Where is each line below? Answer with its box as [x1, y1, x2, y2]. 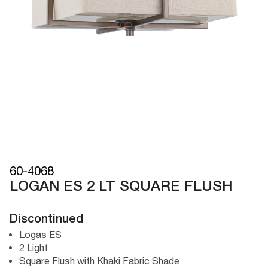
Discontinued [10, 214, 84, 225]
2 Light [19, 242, 48, 253]
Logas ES [19, 229, 62, 240]
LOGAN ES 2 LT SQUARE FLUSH [10, 180, 233, 194]
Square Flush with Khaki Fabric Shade [19, 255, 179, 266]
